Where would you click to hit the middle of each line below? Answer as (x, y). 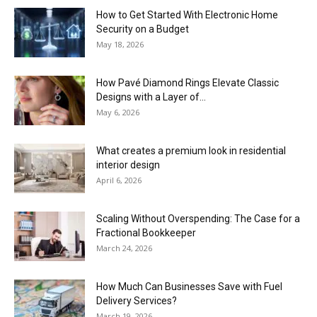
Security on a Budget (143, 29)
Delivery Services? (137, 300)
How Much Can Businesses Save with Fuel (189, 286)
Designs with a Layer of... (151, 97)
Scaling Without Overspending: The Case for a (198, 218)
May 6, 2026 (118, 112)
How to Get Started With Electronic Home (187, 15)
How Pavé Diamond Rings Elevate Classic (188, 82)
